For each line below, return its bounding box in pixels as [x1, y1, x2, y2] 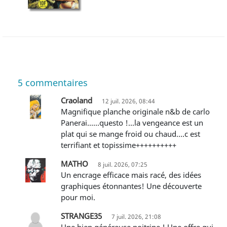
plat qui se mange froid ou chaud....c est [61, 128, 200, 139]
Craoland [61, 95, 92, 105]
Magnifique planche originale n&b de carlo [61, 106, 68, 117]
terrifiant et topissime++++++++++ [61, 139, 176, 150]
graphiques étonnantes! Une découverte [61, 180, 202, 191]
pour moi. [61, 192, 95, 202]
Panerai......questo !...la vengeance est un [61, 117, 203, 128]
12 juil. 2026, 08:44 [102, 96, 155, 105]
